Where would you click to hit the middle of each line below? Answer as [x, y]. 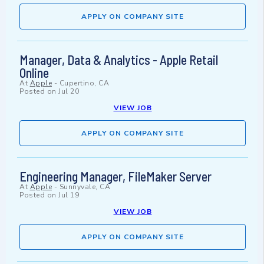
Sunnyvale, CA [85, 187]
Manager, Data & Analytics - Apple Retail [119, 60]
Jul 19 [69, 195]
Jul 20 [69, 92]
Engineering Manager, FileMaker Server [115, 176]
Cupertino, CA [84, 83]
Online [34, 73]
